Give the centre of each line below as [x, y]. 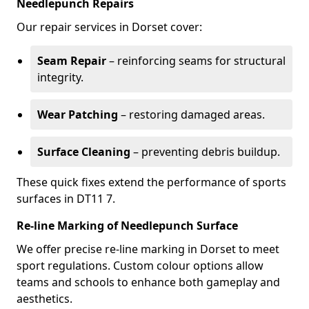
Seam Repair [72, 61]
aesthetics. [44, 299]
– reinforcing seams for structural [196, 61]
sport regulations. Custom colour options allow [140, 266]
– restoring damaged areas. [191, 114]
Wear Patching [78, 114]
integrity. [60, 77]
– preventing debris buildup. [205, 152]
